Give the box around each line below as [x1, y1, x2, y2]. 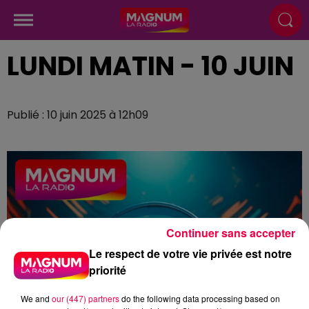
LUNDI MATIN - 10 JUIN [7, 48, 294, 84]
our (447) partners [52, 292, 119, 304]
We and [21, 292, 52, 304]
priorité [89, 261, 127, 278]
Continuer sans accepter [166, 224, 295, 241]
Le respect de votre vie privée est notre [89, 245, 292, 261]
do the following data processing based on [119, 292, 280, 304]
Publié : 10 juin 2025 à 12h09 [7, 107, 148, 123]
